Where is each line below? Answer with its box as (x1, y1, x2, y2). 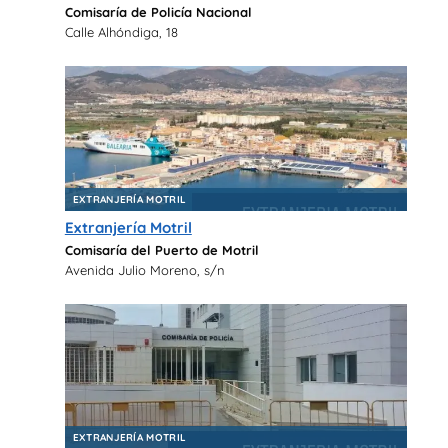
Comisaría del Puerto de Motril (64, 242, 259, 259)
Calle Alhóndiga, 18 (64, 24, 178, 41)
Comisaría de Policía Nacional (64, 4, 252, 21)
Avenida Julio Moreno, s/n (64, 262, 225, 279)
